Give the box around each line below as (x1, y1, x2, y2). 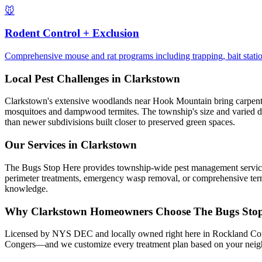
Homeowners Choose (87, 205, 194, 218)
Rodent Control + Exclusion (5, 27, 139, 40)
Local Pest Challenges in (5, 72, 124, 85)
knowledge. (5, 183, 48, 194)
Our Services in (5, 139, 81, 151)
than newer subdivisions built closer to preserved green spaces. (5, 117, 235, 127)
